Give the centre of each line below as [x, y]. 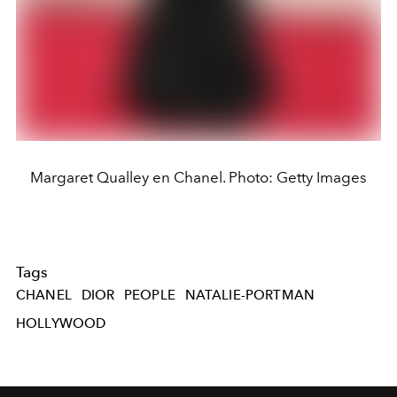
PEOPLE [150, 296]
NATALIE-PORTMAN [250, 296]
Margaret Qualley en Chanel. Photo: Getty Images [198, 178]
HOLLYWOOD [61, 323]
